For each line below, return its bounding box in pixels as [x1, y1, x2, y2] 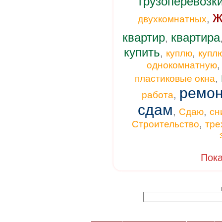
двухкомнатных [137, 14, 207, 24]
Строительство [132, 119, 199, 129]
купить [124, 46, 160, 59]
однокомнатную [147, 60, 217, 70]
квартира [170, 31, 220, 44]
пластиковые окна [134, 73, 215, 84]
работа [142, 90, 173, 100]
